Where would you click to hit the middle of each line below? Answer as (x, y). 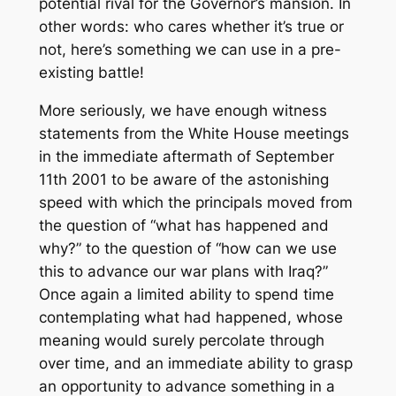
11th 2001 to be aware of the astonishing (183, 180)
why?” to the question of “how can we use (187, 249)
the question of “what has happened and (183, 226)
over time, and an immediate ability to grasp (195, 364)
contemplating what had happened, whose (190, 318)
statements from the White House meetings (194, 134)
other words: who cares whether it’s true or (191, 27)
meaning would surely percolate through (181, 341)
